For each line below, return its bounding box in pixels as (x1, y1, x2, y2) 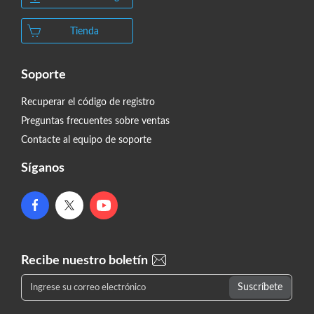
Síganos (21, 161, 64, 175)
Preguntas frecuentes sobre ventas (21, 116, 170, 126)
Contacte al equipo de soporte (21, 135, 151, 145)
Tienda (69, 26, 99, 36)
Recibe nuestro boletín (21, 254, 151, 267)
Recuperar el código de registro (21, 97, 155, 107)
